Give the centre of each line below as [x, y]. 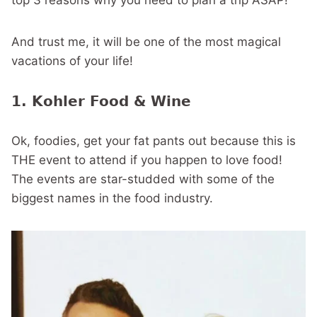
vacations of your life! [72, 61]
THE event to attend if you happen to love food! [147, 160]
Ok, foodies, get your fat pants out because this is [154, 141]
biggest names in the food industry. [112, 198]
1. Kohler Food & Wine [101, 101]
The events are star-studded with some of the [143, 179]
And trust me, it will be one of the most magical [146, 42]
